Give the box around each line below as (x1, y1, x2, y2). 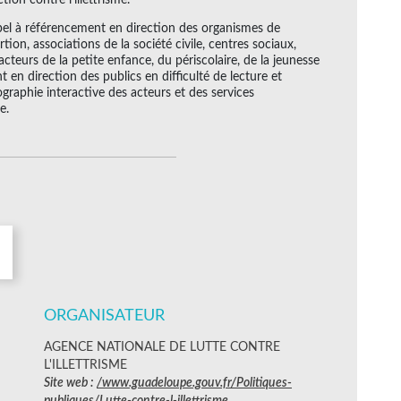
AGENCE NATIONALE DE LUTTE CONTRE (44, 340, 280, 354)
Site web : (44, 376, 97, 389)
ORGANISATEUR (44, 307, 165, 324)
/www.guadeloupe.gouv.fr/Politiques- (97, 376, 292, 389)
